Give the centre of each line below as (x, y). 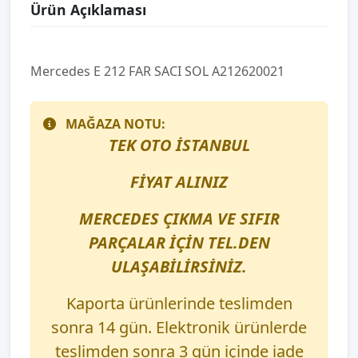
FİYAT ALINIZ (179, 182)
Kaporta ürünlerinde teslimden (179, 304)
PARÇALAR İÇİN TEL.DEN (179, 243)
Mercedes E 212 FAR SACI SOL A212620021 (157, 72)
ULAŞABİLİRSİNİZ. (179, 267)
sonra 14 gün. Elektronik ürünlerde (179, 328)
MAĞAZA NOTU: (115, 124)
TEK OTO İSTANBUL (179, 145)
